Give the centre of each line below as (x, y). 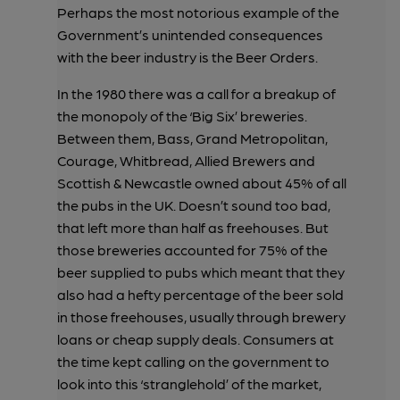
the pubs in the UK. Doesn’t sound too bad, (194, 204)
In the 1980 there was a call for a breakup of (196, 93)
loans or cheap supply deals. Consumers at (196, 338)
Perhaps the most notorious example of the (198, 12)
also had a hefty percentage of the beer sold (200, 294)
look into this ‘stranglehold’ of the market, (189, 383)
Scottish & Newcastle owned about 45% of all (202, 182)
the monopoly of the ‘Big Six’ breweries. (182, 115)
